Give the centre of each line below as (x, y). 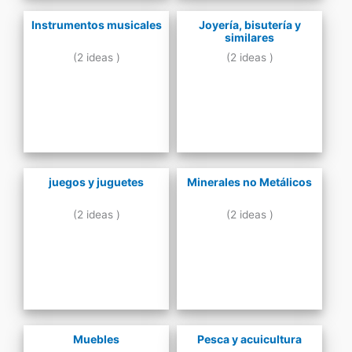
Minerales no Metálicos (249, 182)
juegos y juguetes (96, 182)
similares (249, 38)
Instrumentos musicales (96, 25)
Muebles (96, 339)
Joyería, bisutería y (249, 25)
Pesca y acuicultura (249, 339)
